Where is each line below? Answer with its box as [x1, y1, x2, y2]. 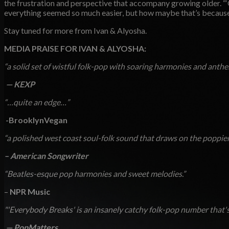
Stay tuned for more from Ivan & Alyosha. [4, 25, 147, 35]
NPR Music [10, 186, 50, 196]
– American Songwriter [4, 150, 88, 161]
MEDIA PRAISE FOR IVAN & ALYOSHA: [4, 43, 146, 53]
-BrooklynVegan [6, 114, 67, 125]
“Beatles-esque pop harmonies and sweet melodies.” [4, 168, 186, 178]
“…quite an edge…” [4, 97, 70, 107]
